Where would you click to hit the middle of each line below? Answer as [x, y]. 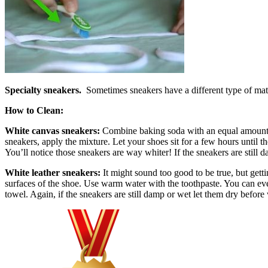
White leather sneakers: [54, 172]
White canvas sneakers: [54, 130]
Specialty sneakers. [43, 90]
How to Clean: [34, 110]
